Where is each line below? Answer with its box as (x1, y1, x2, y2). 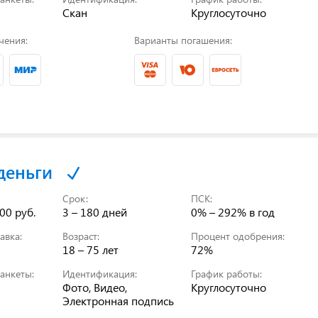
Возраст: (62, 229, 100, 243)
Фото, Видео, (62, 279, 128, 295)
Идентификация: (62, 266, 138, 280)
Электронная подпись (62, 292, 175, 308)
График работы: (191, 266, 263, 280)
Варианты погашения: (133, 33, 232, 47)
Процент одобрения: (191, 229, 285, 243)
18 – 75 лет (62, 241, 119, 257)
